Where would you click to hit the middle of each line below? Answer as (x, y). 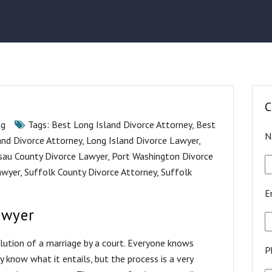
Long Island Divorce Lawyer (142, 140)
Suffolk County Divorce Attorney (90, 172)
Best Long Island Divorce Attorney (122, 124)
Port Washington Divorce (162, 156)
